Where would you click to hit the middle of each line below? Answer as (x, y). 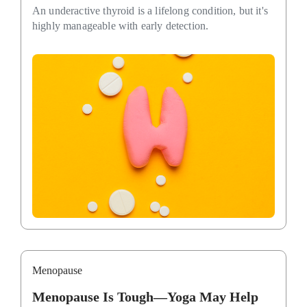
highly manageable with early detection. (121, 26)
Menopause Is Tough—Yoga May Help (145, 297)
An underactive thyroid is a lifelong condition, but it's (150, 11)
